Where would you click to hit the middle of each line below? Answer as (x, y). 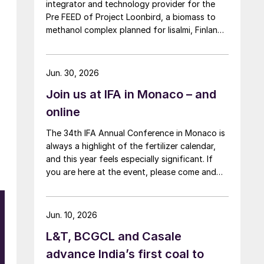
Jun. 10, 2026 (72, 214)
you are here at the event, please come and (131, 171)
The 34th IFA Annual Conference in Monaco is (136, 133)
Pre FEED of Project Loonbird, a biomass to (131, 16)
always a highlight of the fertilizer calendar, (131, 146)
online (63, 112)
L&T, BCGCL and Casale (114, 236)
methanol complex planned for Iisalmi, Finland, (136, 29)
